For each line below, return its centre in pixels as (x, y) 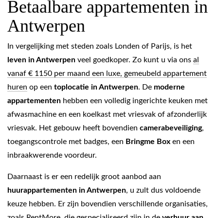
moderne (169, 87)
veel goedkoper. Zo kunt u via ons (134, 60)
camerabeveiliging (171, 128)
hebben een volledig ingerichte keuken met (134, 101)
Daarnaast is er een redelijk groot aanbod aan (84, 177)
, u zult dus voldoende (163, 190)
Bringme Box (148, 142)
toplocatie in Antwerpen (96, 87)
